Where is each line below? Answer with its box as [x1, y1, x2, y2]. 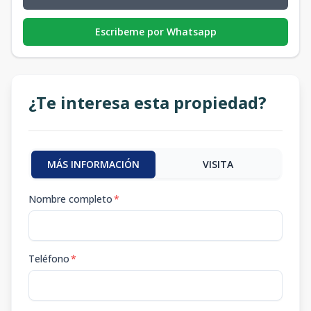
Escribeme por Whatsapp [94, 25, 217, 38]
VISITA [202, 158, 233, 171]
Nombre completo [28, 192, 112, 205]
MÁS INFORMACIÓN [47, 158, 140, 171]
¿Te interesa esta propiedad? [28, 91, 267, 114]
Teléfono [28, 252, 69, 265]
